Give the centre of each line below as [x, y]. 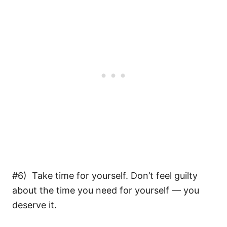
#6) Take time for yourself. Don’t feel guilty [105, 176]
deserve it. [34, 205]
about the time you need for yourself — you [106, 191]
